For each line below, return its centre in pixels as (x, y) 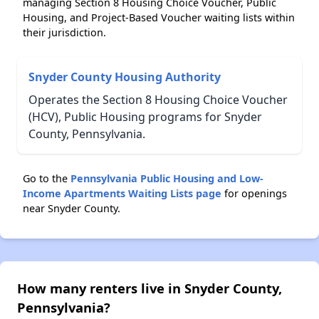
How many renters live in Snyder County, (150, 288)
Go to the (47, 178)
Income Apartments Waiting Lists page (122, 193)
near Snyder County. (72, 208)
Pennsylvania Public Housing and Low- (167, 178)
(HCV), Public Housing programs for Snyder (145, 116)
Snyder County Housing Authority (125, 77)
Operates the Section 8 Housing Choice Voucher (158, 99)
